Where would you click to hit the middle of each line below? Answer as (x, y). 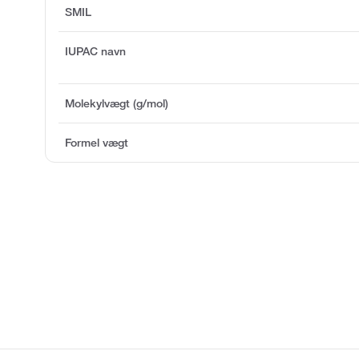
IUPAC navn (95, 52)
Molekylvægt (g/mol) (117, 104)
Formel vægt (97, 143)
